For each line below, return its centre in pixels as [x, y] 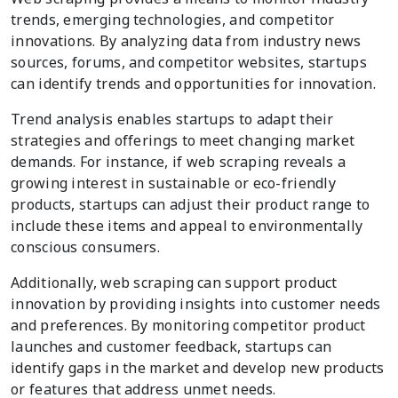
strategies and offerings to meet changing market [183, 140]
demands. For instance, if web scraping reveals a [179, 161]
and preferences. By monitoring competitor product [188, 325]
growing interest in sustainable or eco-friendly [174, 183]
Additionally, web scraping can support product [174, 282]
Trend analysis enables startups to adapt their [172, 119]
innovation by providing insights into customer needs [196, 303]
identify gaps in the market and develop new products [198, 367]
